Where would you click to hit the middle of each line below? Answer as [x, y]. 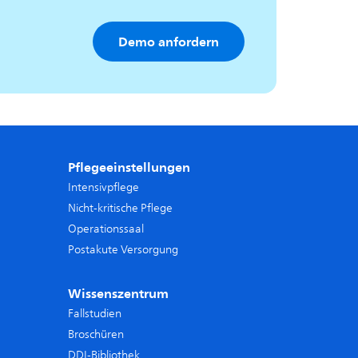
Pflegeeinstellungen [129, 167]
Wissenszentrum [118, 293]
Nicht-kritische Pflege [120, 208]
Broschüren [96, 334]
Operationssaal [106, 229]
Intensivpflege [103, 187]
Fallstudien [95, 314]
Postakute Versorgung [123, 250]
